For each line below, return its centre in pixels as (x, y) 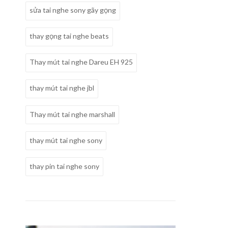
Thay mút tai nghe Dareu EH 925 (81, 62)
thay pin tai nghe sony (64, 166)
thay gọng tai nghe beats (69, 36)
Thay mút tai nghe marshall (72, 114)
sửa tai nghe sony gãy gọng (73, 10)
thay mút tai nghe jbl (62, 88)
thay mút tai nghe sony (66, 140)
